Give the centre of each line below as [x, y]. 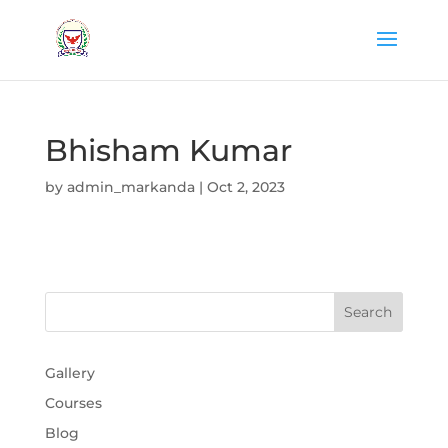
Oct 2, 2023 [245, 187]
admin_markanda [130, 187]
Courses [73, 403]
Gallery [69, 373]
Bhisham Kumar [168, 150]
